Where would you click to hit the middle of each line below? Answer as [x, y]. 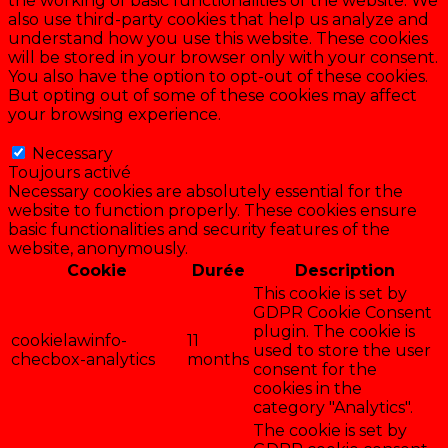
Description [345, 270]
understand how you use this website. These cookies [218, 38]
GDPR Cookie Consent [342, 312]
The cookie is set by [330, 430]
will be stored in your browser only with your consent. [223, 57]
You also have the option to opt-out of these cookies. [218, 76]
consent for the [315, 369]
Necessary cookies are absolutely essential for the [205, 191]
